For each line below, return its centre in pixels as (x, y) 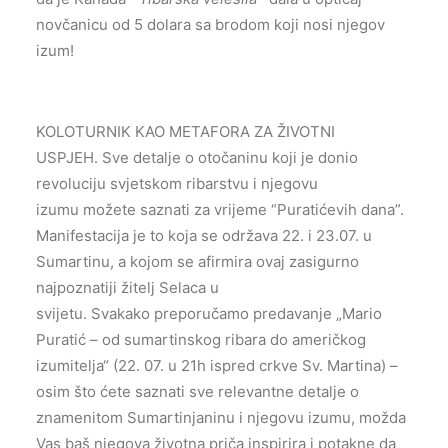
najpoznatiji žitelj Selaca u (127, 288)
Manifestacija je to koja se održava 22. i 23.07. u (204, 236)
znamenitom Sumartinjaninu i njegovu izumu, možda (221, 418)
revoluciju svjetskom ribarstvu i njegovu (177, 184)
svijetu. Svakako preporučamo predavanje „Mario (209, 314)
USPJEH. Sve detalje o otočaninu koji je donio (197, 158)
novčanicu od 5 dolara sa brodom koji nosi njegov (210, 25)
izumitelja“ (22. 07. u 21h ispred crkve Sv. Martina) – (217, 366)
